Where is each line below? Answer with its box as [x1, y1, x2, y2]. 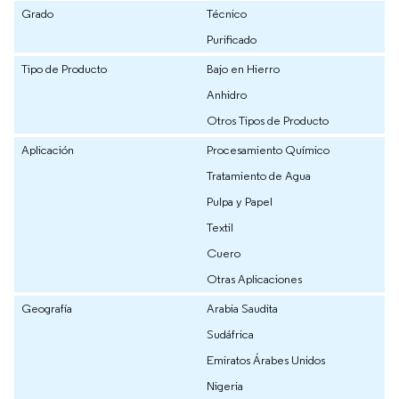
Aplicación [21, 141, 74, 158]
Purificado [207, 30, 256, 47]
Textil [207, 218, 233, 235]
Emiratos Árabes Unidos [207, 351, 325, 368]
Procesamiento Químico [207, 141, 330, 158]
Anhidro [207, 85, 247, 102]
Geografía [21, 299, 72, 316]
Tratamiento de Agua [207, 167, 311, 183]
